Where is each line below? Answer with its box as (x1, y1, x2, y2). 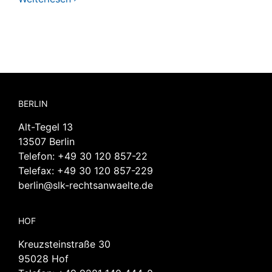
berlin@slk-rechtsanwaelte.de (18, 178, 153, 191)
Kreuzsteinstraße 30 (18, 237, 110, 250)
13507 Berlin (18, 135, 75, 148)
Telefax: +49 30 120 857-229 (18, 164, 153, 177)
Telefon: (18, 149, 58, 162)
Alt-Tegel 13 (18, 120, 73, 133)
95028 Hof (18, 252, 69, 265)
